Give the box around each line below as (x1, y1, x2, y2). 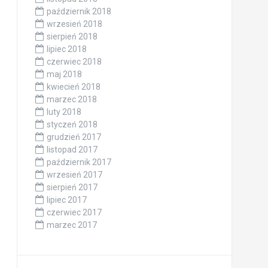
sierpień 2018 (46, 31, 98, 41)
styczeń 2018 (46, 119, 98, 129)
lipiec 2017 (46, 194, 87, 205)
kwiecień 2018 (46, 81, 100, 92)
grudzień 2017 (46, 132, 101, 142)
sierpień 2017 (46, 182, 98, 192)
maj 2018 (46, 69, 82, 79)
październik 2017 (46, 157, 111, 167)
